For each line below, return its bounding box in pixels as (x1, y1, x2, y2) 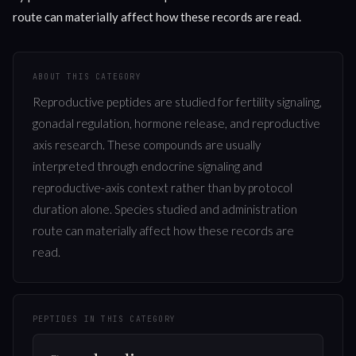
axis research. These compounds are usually (33, 137, 261, 153)
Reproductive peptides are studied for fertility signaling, (33, 95, 322, 110)
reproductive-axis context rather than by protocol (33, 180, 292, 195)
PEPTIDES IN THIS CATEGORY (33, 314, 176, 325)
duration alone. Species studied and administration (33, 202, 297, 217)
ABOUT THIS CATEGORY (33, 72, 141, 83)
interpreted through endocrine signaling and (33, 159, 262, 174)
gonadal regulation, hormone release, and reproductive (33, 116, 320, 131)
